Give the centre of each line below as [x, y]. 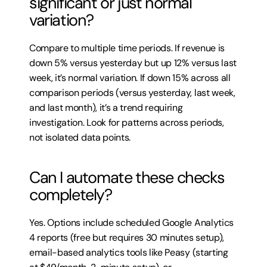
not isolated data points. [80, 137]
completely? [71, 195]
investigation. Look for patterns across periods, [127, 122]
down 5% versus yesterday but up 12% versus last [133, 63]
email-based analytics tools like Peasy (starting [129, 252]
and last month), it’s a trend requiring [106, 108]
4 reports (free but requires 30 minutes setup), [127, 237]
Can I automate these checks [127, 177]
